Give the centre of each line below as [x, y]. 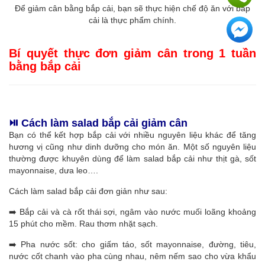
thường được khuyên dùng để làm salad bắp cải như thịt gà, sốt [132, 159]
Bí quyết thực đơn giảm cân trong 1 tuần [132, 53]
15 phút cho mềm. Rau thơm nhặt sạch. [83, 224]
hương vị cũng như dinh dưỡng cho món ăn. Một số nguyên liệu [132, 147]
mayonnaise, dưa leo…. [54, 170]
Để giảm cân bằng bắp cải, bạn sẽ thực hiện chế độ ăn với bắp [132, 8]
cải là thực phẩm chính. [132, 20]
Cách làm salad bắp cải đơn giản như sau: [88, 191]
